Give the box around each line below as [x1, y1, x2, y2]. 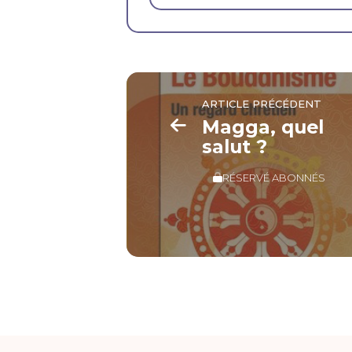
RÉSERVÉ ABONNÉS [222, 170, 326, 184]
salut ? [202, 135, 268, 159]
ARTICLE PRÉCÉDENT [202, 97, 322, 110]
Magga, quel [202, 115, 324, 139]
